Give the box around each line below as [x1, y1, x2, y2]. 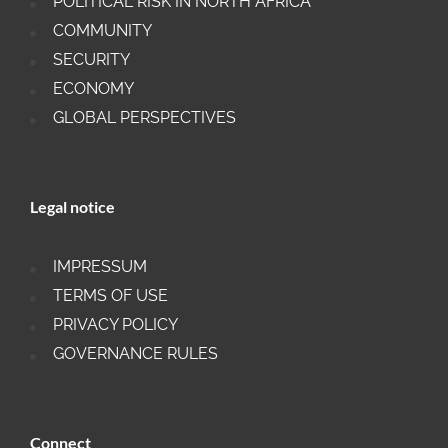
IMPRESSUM [52, 257, 147, 277]
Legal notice [30, 197, 115, 217]
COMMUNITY [52, 21, 152, 41]
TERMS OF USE [52, 286, 168, 306]
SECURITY [52, 50, 130, 70]
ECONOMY [52, 79, 134, 99]
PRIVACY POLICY [52, 315, 178, 335]
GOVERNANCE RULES [52, 344, 218, 364]
